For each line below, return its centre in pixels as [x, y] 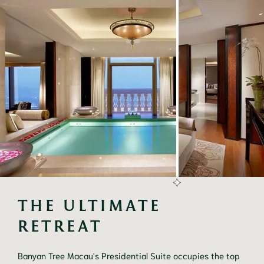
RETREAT [60, 225]
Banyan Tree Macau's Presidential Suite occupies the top [129, 255]
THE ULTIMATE [90, 205]
